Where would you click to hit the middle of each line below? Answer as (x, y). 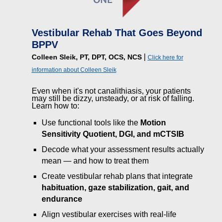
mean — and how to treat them (95, 161)
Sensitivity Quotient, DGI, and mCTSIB (113, 134)
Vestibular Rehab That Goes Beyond (117, 33)
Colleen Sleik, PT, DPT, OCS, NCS (86, 57)
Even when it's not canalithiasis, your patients (111, 91)
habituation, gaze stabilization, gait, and (115, 188)
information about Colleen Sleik (74, 70)
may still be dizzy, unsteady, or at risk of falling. (113, 98)
